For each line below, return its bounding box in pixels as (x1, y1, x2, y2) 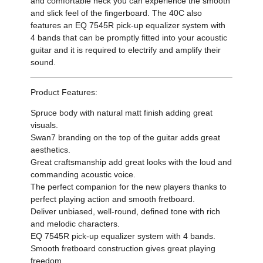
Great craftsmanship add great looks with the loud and (31, 157, 232, 167)
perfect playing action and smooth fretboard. (31, 194, 195, 204)
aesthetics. (31, 145, 71, 155)
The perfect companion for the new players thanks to (31, 182, 227, 192)
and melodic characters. (31, 219, 120, 229)
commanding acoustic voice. (31, 170, 136, 180)
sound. (31, 58, 56, 68)
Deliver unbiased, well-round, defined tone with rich (31, 207, 221, 217)
